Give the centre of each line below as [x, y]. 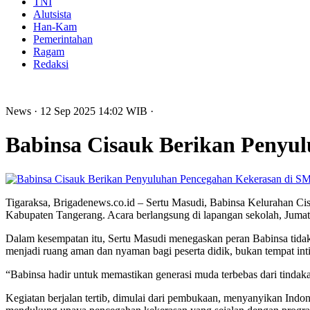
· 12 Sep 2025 [66, 111]
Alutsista [52, 14]
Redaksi [51, 64]
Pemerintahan [63, 39]
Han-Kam [55, 27]
